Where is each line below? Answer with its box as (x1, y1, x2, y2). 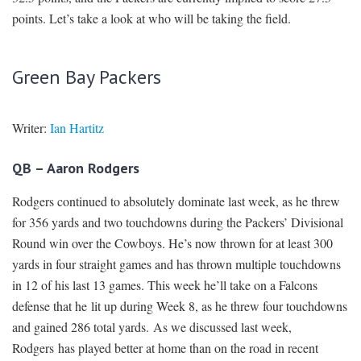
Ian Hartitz (50, 119, 104, 137)
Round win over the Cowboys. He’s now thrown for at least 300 (12, 234, 333, 252)
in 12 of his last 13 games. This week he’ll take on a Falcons (12, 276, 317, 294)
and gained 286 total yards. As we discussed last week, (12, 318, 292, 336)
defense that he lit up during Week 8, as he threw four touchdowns (12, 297, 347, 315)
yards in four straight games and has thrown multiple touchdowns (12, 255, 341, 273)
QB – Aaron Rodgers (12, 159, 139, 178)
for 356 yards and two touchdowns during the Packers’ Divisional (12, 214, 343, 231)
